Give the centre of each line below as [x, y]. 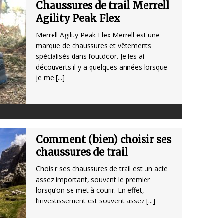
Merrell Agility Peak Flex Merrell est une [98, 35]
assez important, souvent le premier [93, 180]
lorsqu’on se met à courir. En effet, [90, 190]
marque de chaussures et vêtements [94, 46]
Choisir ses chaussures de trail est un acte [102, 169]
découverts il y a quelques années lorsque [102, 67]
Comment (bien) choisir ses [104, 140]
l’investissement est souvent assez [91, 201]
